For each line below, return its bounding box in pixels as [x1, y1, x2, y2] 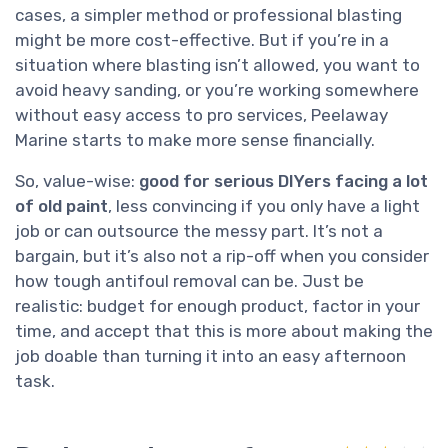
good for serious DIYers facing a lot [139, 171, 428, 192]
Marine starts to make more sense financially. [15, 130, 375, 151]
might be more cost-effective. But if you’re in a [15, 30, 389, 51]
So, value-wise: [15, 171, 139, 192]
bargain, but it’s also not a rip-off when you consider [15, 246, 429, 267]
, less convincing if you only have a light [108, 196, 420, 217]
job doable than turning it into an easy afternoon [15, 346, 406, 367]
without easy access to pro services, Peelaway [15, 105, 388, 126]
